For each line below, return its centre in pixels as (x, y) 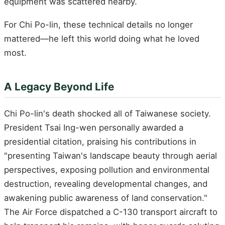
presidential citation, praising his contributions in (100, 141)
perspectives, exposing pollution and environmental (107, 170)
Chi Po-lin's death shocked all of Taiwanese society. (107, 113)
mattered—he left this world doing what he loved (102, 38)
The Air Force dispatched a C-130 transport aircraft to (111, 212)
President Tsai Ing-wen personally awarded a (94, 127)
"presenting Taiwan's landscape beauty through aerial (110, 155)
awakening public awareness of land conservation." (106, 198)
